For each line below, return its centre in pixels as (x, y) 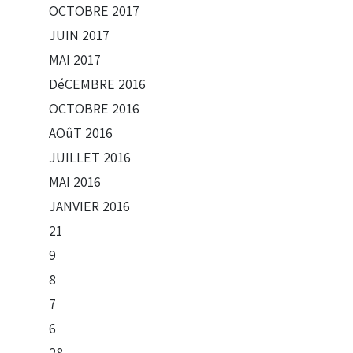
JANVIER (74, 206)
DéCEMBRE (82, 84)
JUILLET (74, 157)
